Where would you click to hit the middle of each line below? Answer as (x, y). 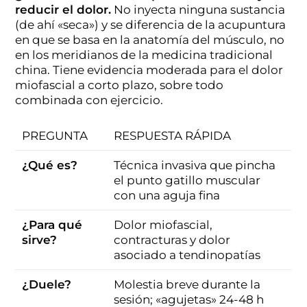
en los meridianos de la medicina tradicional (144, 54)
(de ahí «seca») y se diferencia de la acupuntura (151, 24)
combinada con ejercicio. (89, 100)
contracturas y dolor (172, 240)
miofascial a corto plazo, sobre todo (120, 85)
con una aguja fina (167, 195)
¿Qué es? (50, 165)
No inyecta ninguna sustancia (198, 9)
